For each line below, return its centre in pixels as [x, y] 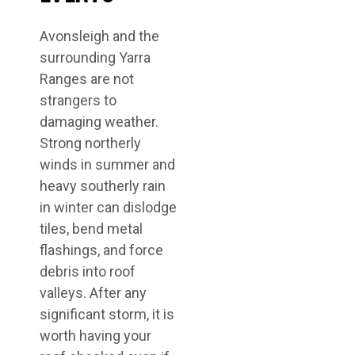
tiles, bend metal [91, 229]
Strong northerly [90, 143]
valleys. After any [93, 293]
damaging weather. [99, 122]
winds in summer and [107, 164]
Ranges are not [87, 79]
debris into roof [88, 271]
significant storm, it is [107, 314]
